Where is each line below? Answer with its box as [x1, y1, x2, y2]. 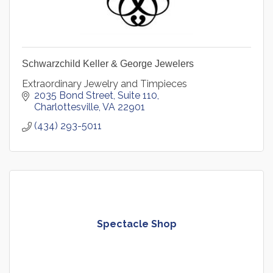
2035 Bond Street [34, 90, 113, 102]
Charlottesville [34, 101, 99, 113]
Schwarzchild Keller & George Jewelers [22, 58, 194, 69]
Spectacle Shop [96, 218, 177, 230]
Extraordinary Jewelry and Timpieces [22, 78, 187, 90]
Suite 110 [118, 90, 157, 102]
